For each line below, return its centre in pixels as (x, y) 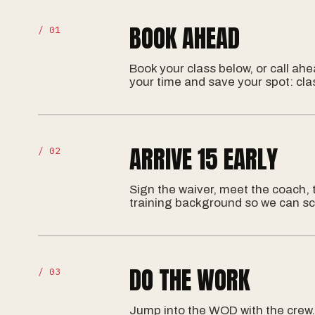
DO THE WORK (190, 280)
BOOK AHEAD (185, 38)
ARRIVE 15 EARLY (204, 159)
